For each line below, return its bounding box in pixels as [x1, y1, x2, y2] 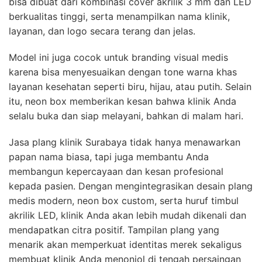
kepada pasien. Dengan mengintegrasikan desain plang [9, 180, 253, 192]
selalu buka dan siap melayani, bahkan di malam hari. [9, 110, 243, 122]
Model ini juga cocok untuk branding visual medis [9, 51, 228, 64]
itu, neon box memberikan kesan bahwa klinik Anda [9, 95, 236, 108]
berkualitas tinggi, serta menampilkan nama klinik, [9, 11, 230, 23]
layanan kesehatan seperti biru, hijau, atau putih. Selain [9, 81, 251, 93]
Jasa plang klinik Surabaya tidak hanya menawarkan [9, 136, 240, 149]
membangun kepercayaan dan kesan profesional [9, 166, 223, 178]
